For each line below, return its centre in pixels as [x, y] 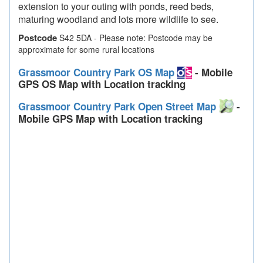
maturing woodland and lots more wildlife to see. [118, 19]
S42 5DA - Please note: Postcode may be [135, 38]
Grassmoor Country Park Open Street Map [119, 106]
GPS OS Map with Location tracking [102, 84]
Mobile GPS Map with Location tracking [110, 119]
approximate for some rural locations [86, 49]
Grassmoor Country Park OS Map [98, 72]
